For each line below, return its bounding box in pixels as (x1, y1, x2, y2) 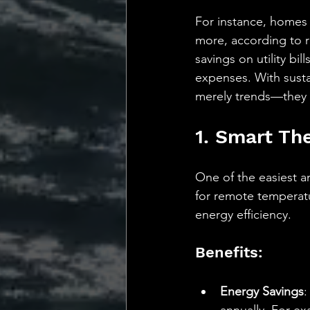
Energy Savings (220, 284, 304, 299)
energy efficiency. (195, 207, 291, 222)
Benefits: (195, 244, 263, 261)
